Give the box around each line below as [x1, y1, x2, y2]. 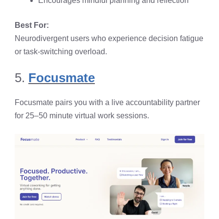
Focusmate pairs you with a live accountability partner [15, 98, 200, 107]
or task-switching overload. [15, 47, 107, 56]
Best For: [15, 21, 49, 30]
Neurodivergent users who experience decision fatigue [15, 34, 203, 43]
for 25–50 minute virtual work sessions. [15, 111, 149, 120]
